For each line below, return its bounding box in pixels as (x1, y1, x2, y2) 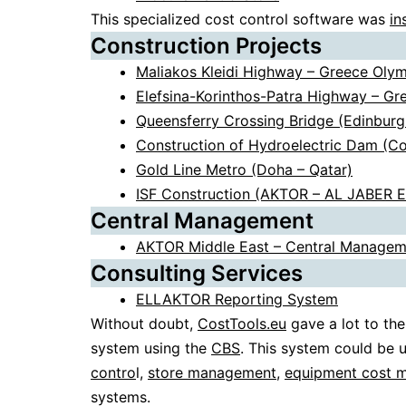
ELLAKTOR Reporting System (136, 290, 338, 309)
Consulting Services (91, 260, 303, 287)
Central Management (91, 208, 314, 235)
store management (148, 363, 276, 382)
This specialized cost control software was (91, 10, 390, 29)
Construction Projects (91, 33, 322, 60)
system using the (91, 339, 211, 358)
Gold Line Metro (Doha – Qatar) (136, 160, 353, 179)
